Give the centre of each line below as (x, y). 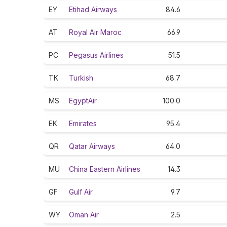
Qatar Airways (92, 146)
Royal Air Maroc (95, 32)
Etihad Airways (93, 10)
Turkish (81, 78)
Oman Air (84, 215)
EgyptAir (83, 101)
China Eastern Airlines (105, 169)
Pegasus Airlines (96, 55)
